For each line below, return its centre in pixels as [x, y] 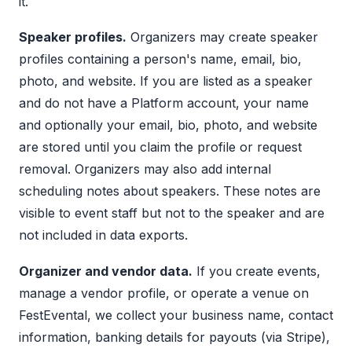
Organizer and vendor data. [106, 271]
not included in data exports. [103, 235]
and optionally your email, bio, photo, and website [168, 125]
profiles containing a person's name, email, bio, [160, 59]
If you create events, [257, 271]
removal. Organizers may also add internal [145, 169]
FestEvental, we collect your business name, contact [176, 315]
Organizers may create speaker [222, 37]
